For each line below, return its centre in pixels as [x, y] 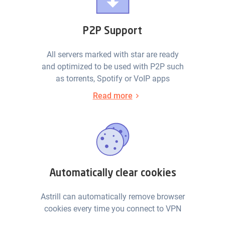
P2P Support [113, 32]
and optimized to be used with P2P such [113, 67]
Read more [113, 96]
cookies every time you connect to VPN [113, 209]
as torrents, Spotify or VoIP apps [113, 79]
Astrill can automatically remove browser [113, 197]
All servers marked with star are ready [113, 55]
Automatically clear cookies [113, 174]
